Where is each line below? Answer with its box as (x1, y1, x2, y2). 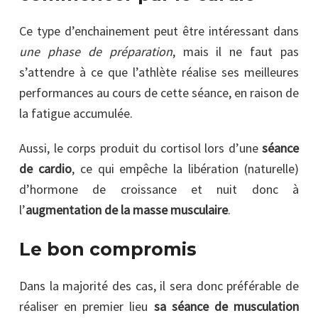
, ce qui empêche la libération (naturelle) (71, 160, 300, 177)
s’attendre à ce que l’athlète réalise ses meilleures (19, 63, 299, 80)
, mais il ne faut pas (172, 43, 299, 60)
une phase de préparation (19, 43, 172, 60)
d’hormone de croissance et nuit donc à (19, 180, 299, 197)
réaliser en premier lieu (19, 297, 148, 314)
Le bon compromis (19, 238, 197, 260)
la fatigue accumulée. (19, 104, 133, 121)
